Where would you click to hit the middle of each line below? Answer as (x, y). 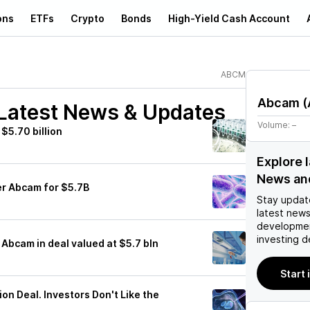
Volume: (275, 125)
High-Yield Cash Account (229, 18)
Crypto (88, 18)
